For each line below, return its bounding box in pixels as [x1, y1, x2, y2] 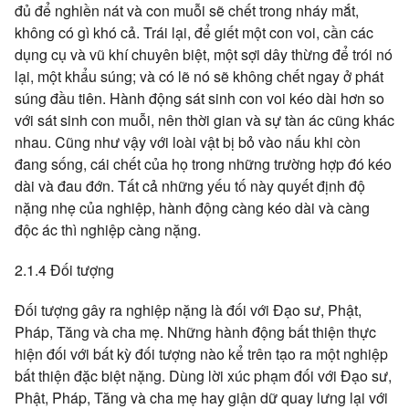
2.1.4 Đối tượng [15, 259, 114, 280]
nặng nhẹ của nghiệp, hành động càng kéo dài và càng [15, 197, 370, 218]
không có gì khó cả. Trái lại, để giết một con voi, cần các [15, 22, 373, 43]
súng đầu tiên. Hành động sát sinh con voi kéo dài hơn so [15, 88, 384, 109]
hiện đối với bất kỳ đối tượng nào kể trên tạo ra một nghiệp [15, 343, 388, 364]
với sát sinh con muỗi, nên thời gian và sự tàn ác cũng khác [15, 110, 394, 131]
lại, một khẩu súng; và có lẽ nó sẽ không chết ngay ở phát [15, 66, 383, 87]
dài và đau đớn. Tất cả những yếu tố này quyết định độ [15, 175, 365, 196]
